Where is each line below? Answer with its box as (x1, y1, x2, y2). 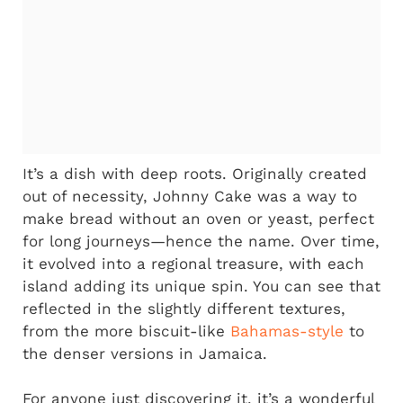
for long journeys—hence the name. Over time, (22, 231, 380, 250)
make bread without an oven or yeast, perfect (22, 209, 374, 228)
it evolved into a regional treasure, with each (22, 254, 364, 273)
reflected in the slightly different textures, (22, 299, 345, 318)
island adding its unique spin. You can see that (22, 276, 381, 295)
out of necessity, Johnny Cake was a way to (22, 186, 357, 205)
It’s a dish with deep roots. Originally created (22, 164, 367, 183)
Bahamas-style (230, 321, 344, 340)
